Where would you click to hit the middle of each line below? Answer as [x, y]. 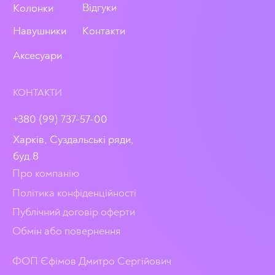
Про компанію [46, 173]
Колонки [33, 8]
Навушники [40, 31]
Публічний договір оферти [74, 212]
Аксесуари [37, 56]
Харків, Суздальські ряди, [73, 140]
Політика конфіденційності [74, 193]
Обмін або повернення [67, 231]
